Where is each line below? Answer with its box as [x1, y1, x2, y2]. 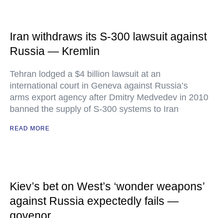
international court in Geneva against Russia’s [10, 81, 188, 91]
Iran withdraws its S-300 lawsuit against [10, 30, 207, 43]
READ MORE [10, 125, 50, 132]
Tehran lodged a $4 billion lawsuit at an [10, 69, 161, 79]
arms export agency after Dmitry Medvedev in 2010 [10, 92, 208, 102]
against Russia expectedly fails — [10, 195, 179, 207]
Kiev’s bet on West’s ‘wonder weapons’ [10, 180, 204, 193]
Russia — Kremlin [10, 45, 100, 57]
